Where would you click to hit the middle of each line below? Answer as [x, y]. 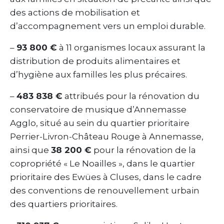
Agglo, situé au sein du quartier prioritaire [100, 123]
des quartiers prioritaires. [64, 204]
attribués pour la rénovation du [131, 96]
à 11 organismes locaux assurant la [131, 47]
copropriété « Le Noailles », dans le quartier [102, 163]
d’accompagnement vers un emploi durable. [108, 26]
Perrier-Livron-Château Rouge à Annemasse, [107, 136]
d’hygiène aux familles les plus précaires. [98, 74]
